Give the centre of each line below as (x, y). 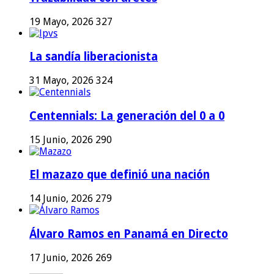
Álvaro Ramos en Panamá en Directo (129, 234)
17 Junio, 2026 (61, 257)
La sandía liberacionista (94, 57)
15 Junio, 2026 (61, 139)
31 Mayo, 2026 (61, 81)
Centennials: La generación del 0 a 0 (127, 116)
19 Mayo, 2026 (61, 21)
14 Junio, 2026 (61, 199)
